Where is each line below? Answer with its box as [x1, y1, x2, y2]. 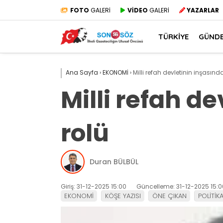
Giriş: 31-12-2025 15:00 [61, 182, 126, 191]
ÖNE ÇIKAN [152, 191, 187, 201]
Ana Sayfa [66, 68, 98, 77]
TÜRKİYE [158, 31, 189, 41]
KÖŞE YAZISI [105, 191, 141, 201]
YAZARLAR [187, 5, 219, 14]
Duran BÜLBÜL [90, 156, 138, 167]
